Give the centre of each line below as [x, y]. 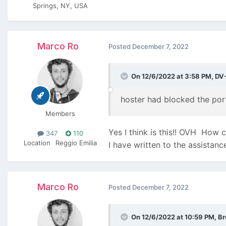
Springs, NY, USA [60, 5]
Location [37, 143]
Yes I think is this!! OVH [154, 132]
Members [60, 113]
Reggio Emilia [76, 143]
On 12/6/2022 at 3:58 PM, [173, 76]
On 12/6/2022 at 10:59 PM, [175, 217]
